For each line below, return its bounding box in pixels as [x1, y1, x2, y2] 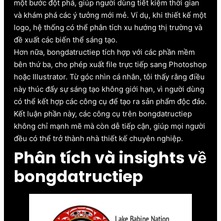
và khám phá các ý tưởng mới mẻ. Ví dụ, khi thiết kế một [14, 10, 206, 20]
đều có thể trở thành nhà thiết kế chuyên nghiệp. [14, 133, 183, 143]
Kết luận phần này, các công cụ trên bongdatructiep [14, 109, 192, 118]
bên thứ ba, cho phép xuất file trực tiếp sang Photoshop [14, 59, 207, 69]
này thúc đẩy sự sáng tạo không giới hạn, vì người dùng [14, 84, 204, 94]
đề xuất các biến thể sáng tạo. [14, 35, 117, 44]
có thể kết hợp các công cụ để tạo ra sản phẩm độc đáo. [14, 96, 207, 106]
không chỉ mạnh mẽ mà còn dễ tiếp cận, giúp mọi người [14, 121, 205, 131]
